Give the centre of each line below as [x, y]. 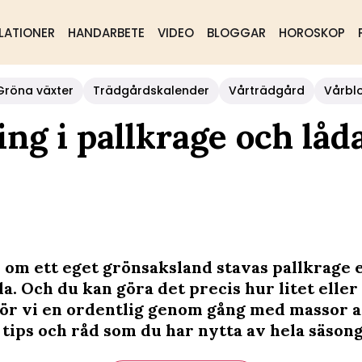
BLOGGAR [236, 33]
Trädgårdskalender [151, 90]
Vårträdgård [267, 90]
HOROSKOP [311, 33]
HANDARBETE [106, 33]
